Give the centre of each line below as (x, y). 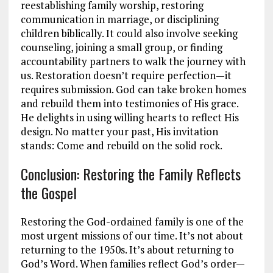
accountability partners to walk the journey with (133, 61)
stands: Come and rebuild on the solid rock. (121, 145)
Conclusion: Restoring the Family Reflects (130, 173)
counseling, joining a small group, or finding (121, 47)
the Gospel (48, 192)
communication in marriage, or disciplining (119, 19)
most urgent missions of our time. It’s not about (132, 235)
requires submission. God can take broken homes (133, 89)
